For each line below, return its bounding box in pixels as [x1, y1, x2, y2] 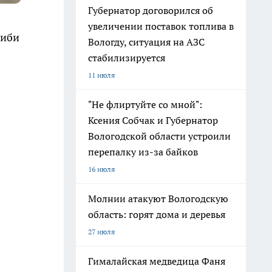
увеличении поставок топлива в [88, 20, 234, 32]
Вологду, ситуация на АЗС [88, 36, 205, 48]
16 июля [88, 165, 115, 174]
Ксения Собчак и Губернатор [88, 114, 218, 126]
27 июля [88, 227, 115, 236]
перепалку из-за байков [88, 146, 198, 158]
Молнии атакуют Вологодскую [88, 192, 228, 205]
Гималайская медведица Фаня [88, 255, 225, 267]
